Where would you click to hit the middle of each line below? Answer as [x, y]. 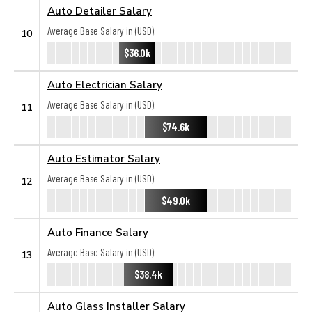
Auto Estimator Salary [104, 158]
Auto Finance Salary [98, 232]
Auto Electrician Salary [105, 84]
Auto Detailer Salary [100, 10]
